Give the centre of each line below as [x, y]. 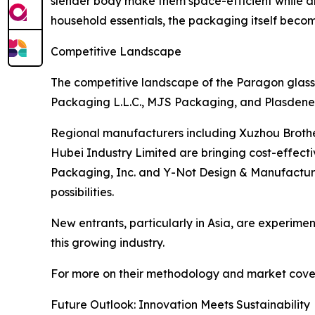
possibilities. [82, 192]
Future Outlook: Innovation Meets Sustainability [180, 304]
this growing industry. [108, 242]
